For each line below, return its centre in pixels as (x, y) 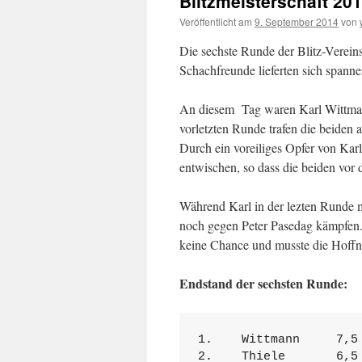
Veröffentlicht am (216, 21)
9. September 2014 (297, 21)
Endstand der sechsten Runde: (263, 283)
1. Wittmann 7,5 (278, 339)
